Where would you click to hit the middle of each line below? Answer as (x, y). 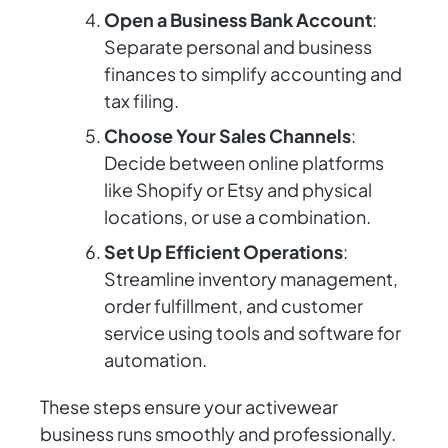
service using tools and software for (252, 333)
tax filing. (141, 101)
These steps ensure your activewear (189, 407)
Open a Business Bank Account (238, 20)
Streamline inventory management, (251, 279)
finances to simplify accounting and (253, 74)
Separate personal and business (238, 47)
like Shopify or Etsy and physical (238, 190)
